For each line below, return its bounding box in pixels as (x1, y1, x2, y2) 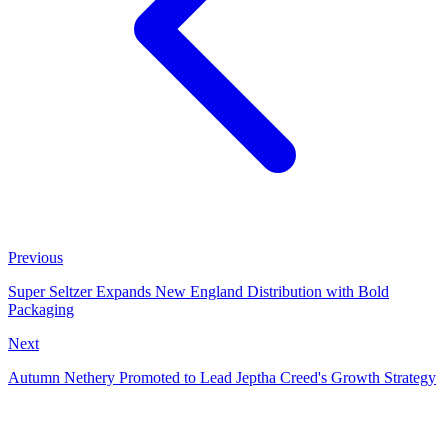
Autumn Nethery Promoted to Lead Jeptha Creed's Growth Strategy (8, 368, 436, 386)
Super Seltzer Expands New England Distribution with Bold (8, 282, 389, 300)
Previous (8, 248, 63, 266)
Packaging (8, 300, 74, 318)
